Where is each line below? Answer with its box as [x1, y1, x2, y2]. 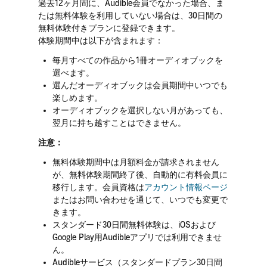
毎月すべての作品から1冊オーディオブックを [52, 55, 223, 66]
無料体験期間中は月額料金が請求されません [52, 157, 219, 167]
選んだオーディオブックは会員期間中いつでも [52, 80, 228, 91]
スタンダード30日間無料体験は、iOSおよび [52, 220, 216, 230]
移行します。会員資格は [52, 182, 144, 193]
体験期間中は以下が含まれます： [38, 36, 163, 46]
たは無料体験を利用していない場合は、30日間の [38, 11, 222, 21]
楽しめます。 [52, 93, 103, 103]
